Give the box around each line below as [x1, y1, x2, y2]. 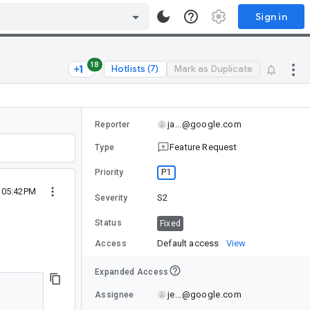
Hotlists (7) [111, 62, 159, 75]
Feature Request [170, 141, 237, 152]
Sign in [255, 10, 287, 23]
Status [95, 217, 122, 228]
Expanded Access [95, 266, 169, 277]
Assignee [95, 289, 134, 300]
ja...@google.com [167, 119, 241, 130]
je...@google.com [167, 289, 241, 300]
